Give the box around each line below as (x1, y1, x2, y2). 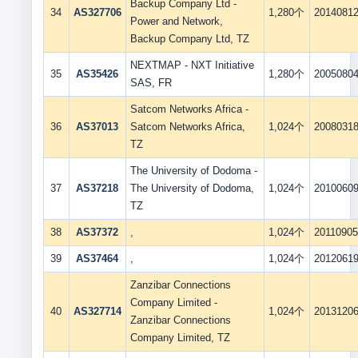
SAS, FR (129, 77, 172, 89)
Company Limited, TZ (129, 332, 230, 344)
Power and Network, (129, 15, 223, 27)
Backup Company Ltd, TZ (129, 33, 249, 45)
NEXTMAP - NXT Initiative (129, 59, 254, 71)
